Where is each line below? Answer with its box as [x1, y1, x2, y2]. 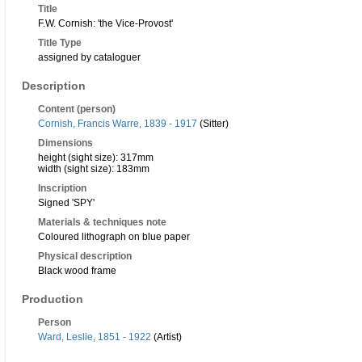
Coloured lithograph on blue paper [38, 231, 190, 243]
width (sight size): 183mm [38, 163, 149, 175]
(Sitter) [197, 118, 229, 130]
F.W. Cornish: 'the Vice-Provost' [38, 18, 173, 30]
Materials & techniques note [38, 217, 166, 229]
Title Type [38, 37, 82, 49]
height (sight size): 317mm [38, 152, 154, 164]
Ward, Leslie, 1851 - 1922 [38, 331, 151, 343]
